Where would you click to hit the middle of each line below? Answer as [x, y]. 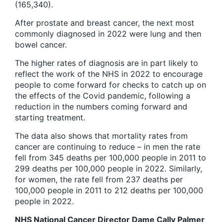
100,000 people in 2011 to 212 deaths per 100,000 [109, 191]
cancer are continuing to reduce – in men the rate [108, 147]
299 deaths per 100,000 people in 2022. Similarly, [109, 169]
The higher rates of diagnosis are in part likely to [107, 63]
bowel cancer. [41, 45]
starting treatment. [50, 118]
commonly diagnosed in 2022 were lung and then [108, 34]
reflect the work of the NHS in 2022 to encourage [109, 74]
